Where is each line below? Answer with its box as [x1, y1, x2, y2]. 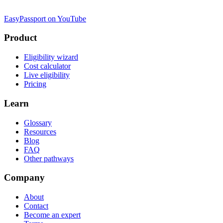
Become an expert [24, 210, 81, 219]
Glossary [24, 118, 52, 127]
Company [4, 172, 45, 183]
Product [4, 32, 37, 43]
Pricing [24, 80, 46, 89]
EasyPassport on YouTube [4, 14, 86, 23]
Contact [24, 201, 48, 210]
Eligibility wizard [24, 53, 78, 62]
